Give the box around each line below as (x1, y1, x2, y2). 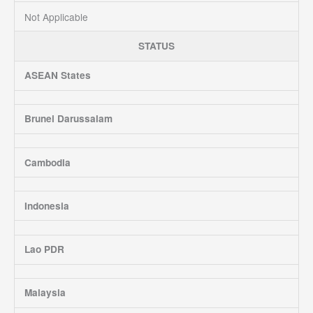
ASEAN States (24, 68, 91, 82)
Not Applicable (24, 9, 88, 24)
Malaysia (24, 286, 66, 300)
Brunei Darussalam (24, 112, 112, 126)
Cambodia (24, 155, 71, 169)
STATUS (138, 38, 175, 52)
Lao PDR (24, 242, 64, 256)
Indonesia (24, 198, 69, 212)
